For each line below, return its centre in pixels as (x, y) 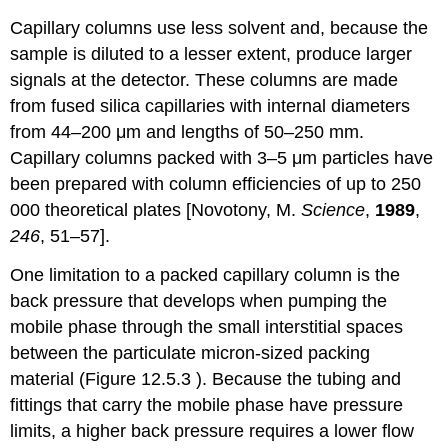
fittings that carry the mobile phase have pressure (207, 404)
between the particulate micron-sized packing (190, 352)
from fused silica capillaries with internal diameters (210, 106)
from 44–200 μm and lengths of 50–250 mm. (187, 132)
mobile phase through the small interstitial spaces (207, 326)
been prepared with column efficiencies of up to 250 (216, 184)
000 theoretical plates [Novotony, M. (156, 210)
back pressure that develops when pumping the (199, 300)
